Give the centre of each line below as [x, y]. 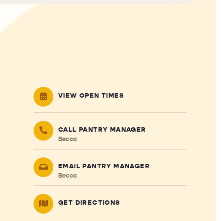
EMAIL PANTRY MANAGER [104, 166]
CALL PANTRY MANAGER [102, 129]
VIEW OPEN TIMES [91, 95]
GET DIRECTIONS [89, 203]
